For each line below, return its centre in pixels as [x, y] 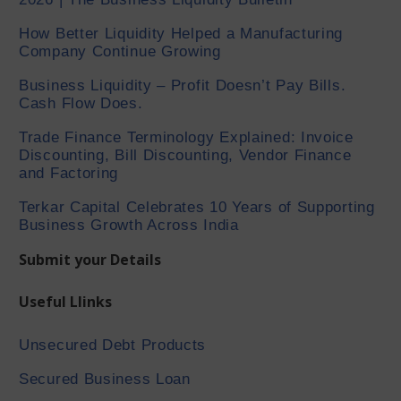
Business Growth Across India [129, 225]
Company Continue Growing [120, 51]
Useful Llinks [66, 302]
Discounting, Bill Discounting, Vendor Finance [185, 155]
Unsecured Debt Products [113, 345]
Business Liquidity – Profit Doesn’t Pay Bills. [183, 85]
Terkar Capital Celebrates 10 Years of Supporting [197, 207]
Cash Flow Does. [81, 103]
